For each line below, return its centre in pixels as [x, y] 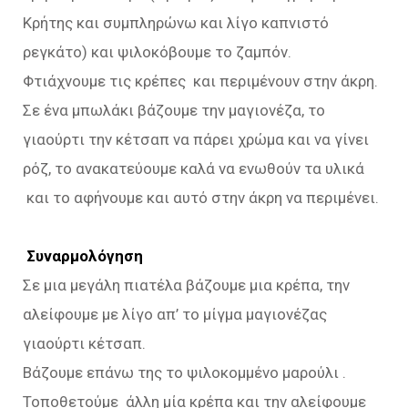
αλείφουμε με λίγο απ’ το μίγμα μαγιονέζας [175, 315]
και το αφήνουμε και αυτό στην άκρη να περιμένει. [201, 198]
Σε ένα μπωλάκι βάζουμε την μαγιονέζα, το [174, 111]
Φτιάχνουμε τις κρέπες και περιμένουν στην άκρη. [200, 82]
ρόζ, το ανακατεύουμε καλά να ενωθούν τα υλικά [194, 169]
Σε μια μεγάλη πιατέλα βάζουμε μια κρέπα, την [186, 286]
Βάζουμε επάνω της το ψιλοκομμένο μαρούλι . [184, 373]
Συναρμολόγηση [83, 256]
